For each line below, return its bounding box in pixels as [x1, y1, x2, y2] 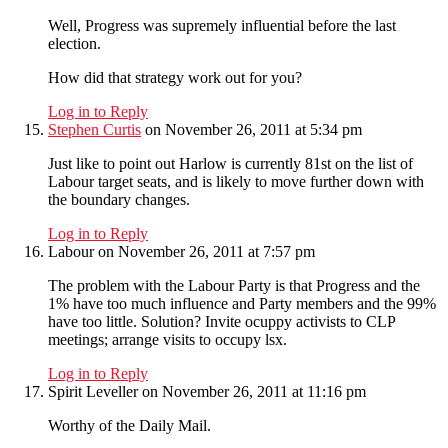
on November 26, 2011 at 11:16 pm [142, 383, 366, 401]
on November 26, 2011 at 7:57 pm [98, 243, 315, 261]
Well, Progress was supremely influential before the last [48, 17, 396, 35]
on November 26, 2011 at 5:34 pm [145, 121, 362, 139]
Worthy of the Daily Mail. [48, 417, 211, 435]
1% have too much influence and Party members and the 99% [48, 295, 436, 313]
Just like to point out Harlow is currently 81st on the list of [48, 155, 413, 173]
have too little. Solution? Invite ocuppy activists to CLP [48, 313, 395, 331]
